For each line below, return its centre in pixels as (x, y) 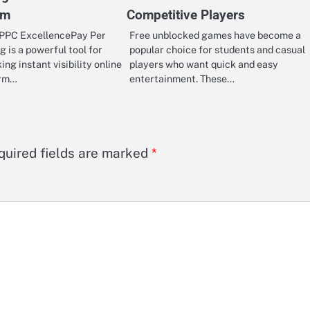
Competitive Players (185, 15)
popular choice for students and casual (217, 49)
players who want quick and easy (203, 64)
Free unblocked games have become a (215, 35)
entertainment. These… (182, 78)
